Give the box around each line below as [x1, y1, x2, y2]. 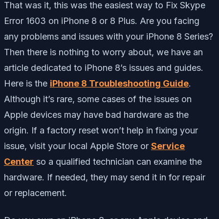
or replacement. [4, 188, 67, 198]
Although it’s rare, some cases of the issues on [4, 94, 192, 105]
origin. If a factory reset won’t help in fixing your [4, 125, 198, 136]
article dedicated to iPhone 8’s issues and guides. [4, 63, 203, 73]
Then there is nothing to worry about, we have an [4, 47, 203, 58]
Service [151, 141, 185, 152]
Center [4, 156, 34, 167]
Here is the [4, 78, 50, 89]
